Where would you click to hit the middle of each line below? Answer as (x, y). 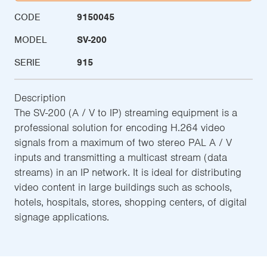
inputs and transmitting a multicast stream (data (121, 157)
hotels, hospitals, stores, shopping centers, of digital (131, 202)
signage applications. (62, 217)
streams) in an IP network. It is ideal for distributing (128, 172)
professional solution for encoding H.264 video (120, 127)
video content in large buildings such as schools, (123, 187)
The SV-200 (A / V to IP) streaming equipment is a (126, 112)
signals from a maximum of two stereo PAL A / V (123, 142)
